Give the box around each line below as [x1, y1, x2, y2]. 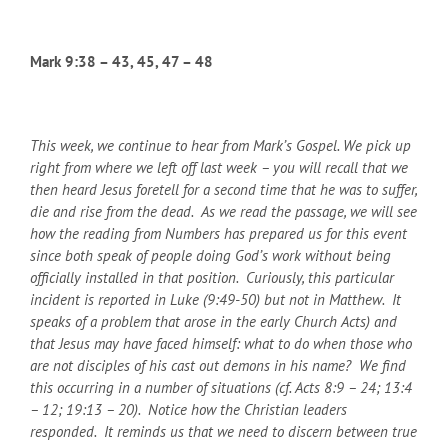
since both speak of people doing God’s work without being [30, 245, 391, 265]
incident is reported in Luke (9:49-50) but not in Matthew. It [30, 289, 401, 309]
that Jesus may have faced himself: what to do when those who [30, 333, 412, 353]
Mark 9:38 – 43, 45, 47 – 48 [30, 51, 213, 71]
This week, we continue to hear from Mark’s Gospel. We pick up [30, 135, 411, 155]
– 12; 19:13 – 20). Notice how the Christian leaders [30, 399, 347, 419]
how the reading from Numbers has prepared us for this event [30, 223, 407, 243]
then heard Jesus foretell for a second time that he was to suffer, [30, 179, 417, 199]
